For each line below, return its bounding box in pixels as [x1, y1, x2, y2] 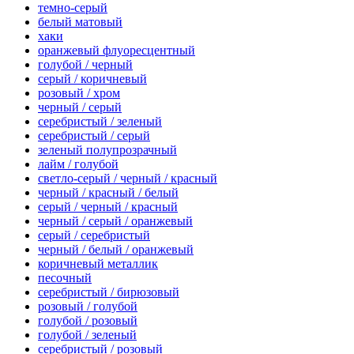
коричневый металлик [38, 256, 158, 270]
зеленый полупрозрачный [38, 142, 177, 156]
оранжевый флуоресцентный [38, 43, 195, 57]
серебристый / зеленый [38, 114, 162, 128]
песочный [38, 270, 92, 284]
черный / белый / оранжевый [38, 242, 194, 256]
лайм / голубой [38, 156, 119, 171]
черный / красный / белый [38, 185, 179, 199]
